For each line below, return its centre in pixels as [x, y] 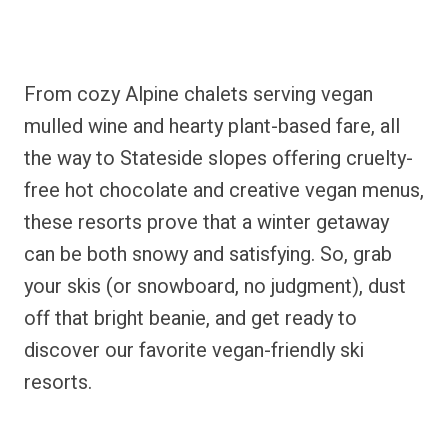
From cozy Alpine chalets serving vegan [198, 94]
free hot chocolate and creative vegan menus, [224, 190]
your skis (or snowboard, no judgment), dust [215, 286]
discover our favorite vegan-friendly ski [194, 350]
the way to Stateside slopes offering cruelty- [218, 158]
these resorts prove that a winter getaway [206, 222]
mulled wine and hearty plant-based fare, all [212, 126]
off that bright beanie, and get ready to [190, 318]
